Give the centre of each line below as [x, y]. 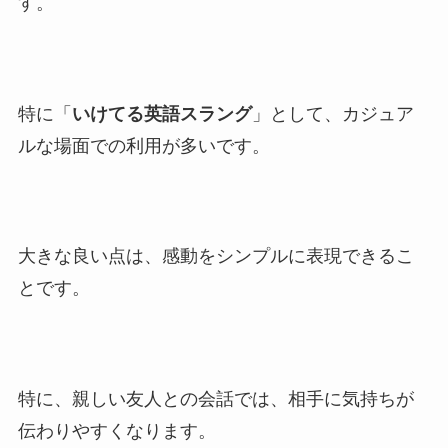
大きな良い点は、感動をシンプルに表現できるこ [215, 256]
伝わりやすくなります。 [116, 431]
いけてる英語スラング [161, 113]
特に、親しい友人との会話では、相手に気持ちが [215, 399]
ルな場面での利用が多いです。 [143, 145]
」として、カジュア [332, 113]
